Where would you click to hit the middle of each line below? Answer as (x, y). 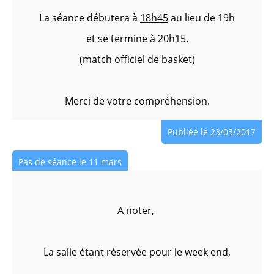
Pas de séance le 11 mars (70, 162)
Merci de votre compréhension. (137, 101)
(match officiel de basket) (137, 59)
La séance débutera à (90, 18)
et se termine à (122, 39)
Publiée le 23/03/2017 (212, 132)
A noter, (137, 210)
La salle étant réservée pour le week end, (137, 252)
